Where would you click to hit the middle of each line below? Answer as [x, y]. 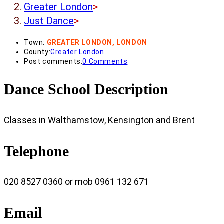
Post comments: [53, 61]
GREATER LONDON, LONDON [97, 42]
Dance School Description [86, 89]
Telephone [36, 151]
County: [37, 52]
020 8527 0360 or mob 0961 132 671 [76, 182]
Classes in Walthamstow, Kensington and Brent [99, 120]
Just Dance [49, 21]
